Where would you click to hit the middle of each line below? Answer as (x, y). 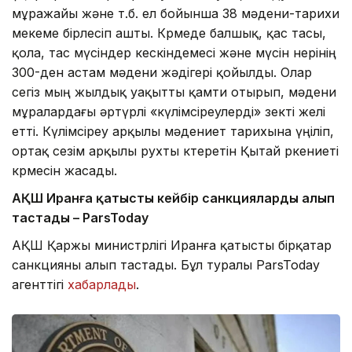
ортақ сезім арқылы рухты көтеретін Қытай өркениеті (175, 151)
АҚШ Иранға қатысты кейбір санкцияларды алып (173, 198)
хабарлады (102, 285)
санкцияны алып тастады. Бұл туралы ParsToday (166, 265)
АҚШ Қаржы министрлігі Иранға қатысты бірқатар (172, 246)
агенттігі (40, 285)
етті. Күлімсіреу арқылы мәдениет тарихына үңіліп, (173, 132)
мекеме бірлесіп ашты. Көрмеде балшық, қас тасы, (169, 33)
